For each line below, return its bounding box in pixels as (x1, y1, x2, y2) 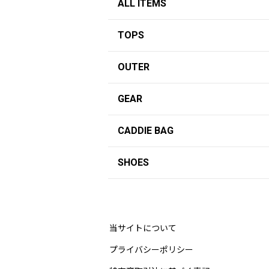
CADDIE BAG (118, 125, 174, 137)
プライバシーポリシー (109, 245, 193, 255)
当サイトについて (109, 223, 177, 234)
